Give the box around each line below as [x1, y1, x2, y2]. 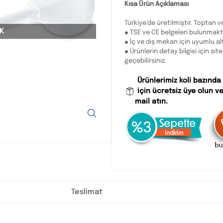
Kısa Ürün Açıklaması [124, 1, 189, 8]
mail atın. [134, 98, 168, 106]
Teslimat [71, 188, 103, 196]
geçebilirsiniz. [124, 58, 166, 65]
